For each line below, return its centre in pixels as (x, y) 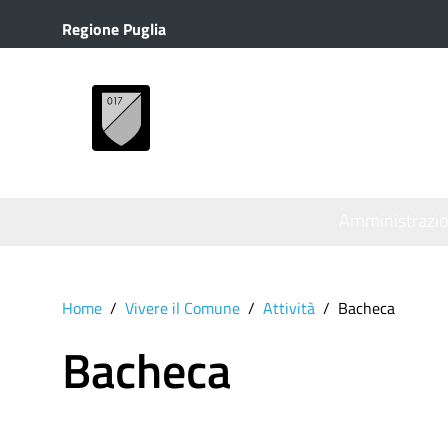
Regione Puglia (114, 29)
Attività (289, 308)
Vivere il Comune (182, 308)
